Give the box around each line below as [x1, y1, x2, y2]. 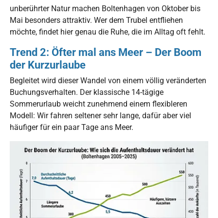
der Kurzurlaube [10, 58, 86, 71]
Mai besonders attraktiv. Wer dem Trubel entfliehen [10, 15, 183, 25]
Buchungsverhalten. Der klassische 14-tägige [10, 87, 163, 97]
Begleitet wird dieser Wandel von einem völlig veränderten [10, 75, 206, 85]
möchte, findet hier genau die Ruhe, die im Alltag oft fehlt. [10, 27, 205, 36]
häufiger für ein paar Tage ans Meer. [10, 122, 133, 132]
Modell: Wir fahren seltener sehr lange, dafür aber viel [10, 110, 191, 120]
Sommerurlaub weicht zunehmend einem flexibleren [10, 99, 187, 109]
